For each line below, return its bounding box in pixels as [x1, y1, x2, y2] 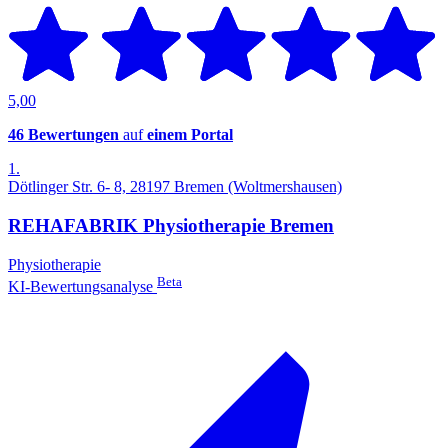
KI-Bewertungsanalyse [8, 278, 157, 296]
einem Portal [147, 126, 233, 144]
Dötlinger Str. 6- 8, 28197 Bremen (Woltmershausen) [8, 178, 342, 196]
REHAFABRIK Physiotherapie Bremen [8, 215, 334, 237]
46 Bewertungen [8, 126, 119, 144]
